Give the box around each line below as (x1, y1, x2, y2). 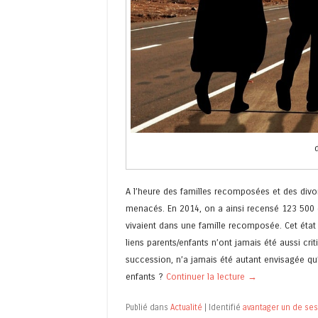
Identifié (209, 302, 243, 313)
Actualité (170, 302, 202, 313)
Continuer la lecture (166, 271, 248, 283)
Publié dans (126, 302, 170, 313)
